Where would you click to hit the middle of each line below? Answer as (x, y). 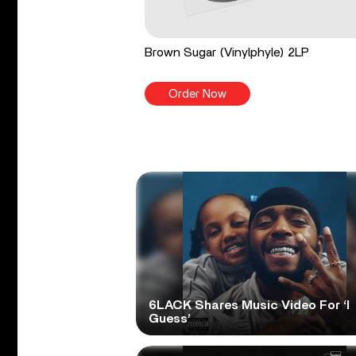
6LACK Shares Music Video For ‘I (249, 306)
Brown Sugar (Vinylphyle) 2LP (227, 53)
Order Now (197, 95)
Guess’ (169, 319)
